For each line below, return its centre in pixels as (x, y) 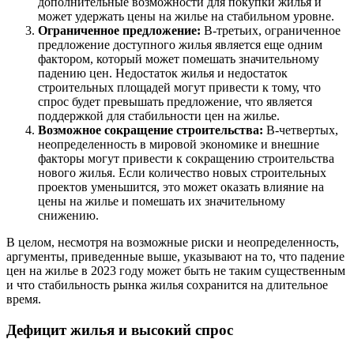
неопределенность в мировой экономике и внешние (179, 144)
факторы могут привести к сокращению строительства (186, 158)
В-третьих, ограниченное (271, 30)
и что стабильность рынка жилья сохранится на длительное (167, 284)
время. (24, 299)
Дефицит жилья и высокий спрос (120, 330)
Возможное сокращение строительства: (151, 130)
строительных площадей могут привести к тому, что (179, 87)
